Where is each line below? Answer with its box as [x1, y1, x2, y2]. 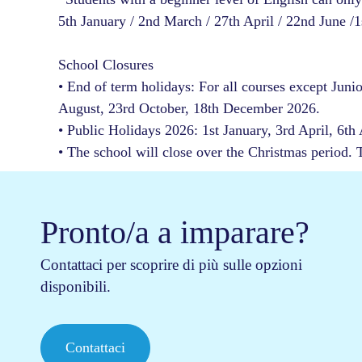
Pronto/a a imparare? [40, 213, 309, 250]
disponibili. [40, 277, 111, 295]
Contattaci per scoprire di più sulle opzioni [40, 255, 302, 273]
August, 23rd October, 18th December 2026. [58, 99, 320, 116]
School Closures [58, 56, 154, 73]
